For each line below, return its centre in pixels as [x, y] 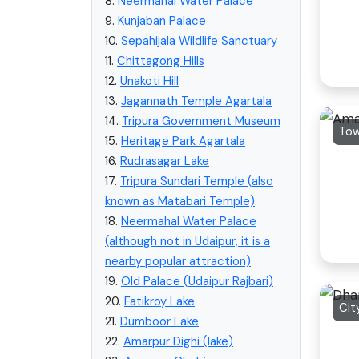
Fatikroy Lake [159, 301]
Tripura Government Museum [201, 121]
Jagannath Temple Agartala [196, 101]
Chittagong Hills [161, 61]
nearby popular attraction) [178, 261]
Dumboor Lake [159, 321]
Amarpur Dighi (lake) [178, 341]
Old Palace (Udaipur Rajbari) [197, 281]
